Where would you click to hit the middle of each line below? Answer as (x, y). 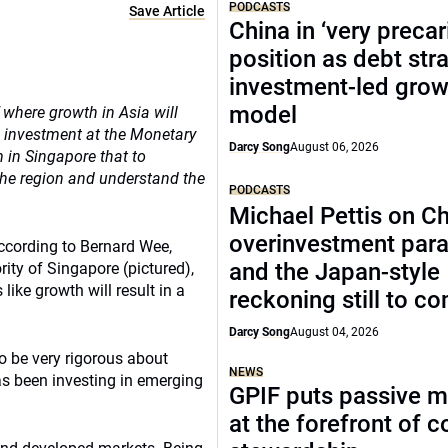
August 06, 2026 (335, 147)
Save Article (167, 11)
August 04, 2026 (335, 332)
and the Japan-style (335, 272)
